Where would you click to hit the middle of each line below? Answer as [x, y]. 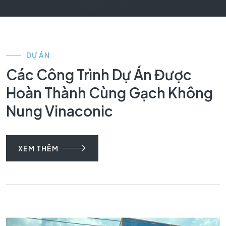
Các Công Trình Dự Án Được [99, 74]
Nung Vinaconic [60, 111]
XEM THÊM [38, 148]
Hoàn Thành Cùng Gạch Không [109, 93]
